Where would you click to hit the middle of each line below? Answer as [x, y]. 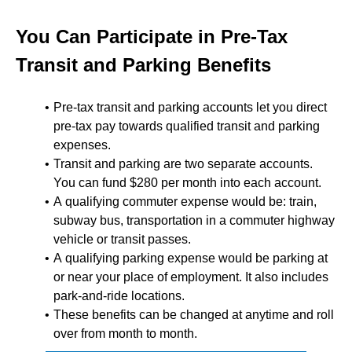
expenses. [82, 145]
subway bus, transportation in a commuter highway [194, 220]
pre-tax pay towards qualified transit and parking [187, 126]
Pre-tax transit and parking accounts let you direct [190, 107]
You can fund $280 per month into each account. [187, 183]
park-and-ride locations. [119, 296]
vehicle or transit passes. [122, 239]
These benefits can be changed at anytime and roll [194, 315]
